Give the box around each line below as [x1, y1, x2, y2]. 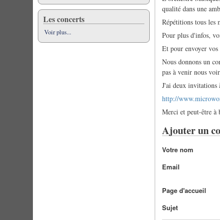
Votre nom [162, 144, 194, 154]
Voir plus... [44, 28, 72, 36]
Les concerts [43, 13, 85, 25]
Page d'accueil [162, 185, 207, 195]
